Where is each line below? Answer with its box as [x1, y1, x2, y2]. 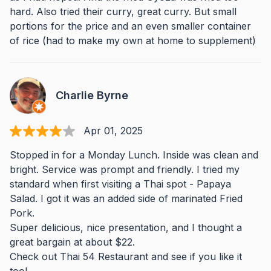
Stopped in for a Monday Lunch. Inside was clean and [10, 149, 258, 161]
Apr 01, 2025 [83, 125, 143, 137]
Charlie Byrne [56, 89, 128, 102]
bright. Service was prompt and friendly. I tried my [10, 163, 240, 175]
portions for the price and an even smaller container [10, 20, 251, 32]
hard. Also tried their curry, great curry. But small [10, 5, 237, 18]
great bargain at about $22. [10, 236, 135, 248]
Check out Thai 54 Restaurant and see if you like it [10, 250, 242, 263]
